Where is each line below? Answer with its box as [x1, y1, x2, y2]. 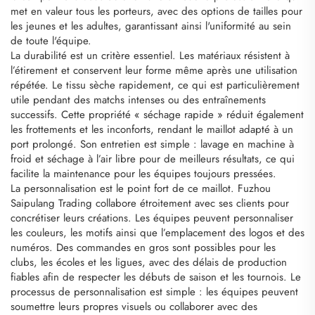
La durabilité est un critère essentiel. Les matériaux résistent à [11, 47, 290, 63]
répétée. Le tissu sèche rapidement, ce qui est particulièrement [11, 77, 300, 93]
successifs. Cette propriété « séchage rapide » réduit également [11, 106, 304, 122]
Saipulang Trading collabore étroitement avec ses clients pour [11, 195, 289, 211]
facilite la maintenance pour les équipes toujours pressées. [11, 165, 276, 181]
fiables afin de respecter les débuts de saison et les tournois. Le [11, 269, 301, 285]
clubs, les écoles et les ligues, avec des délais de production [11, 254, 287, 270]
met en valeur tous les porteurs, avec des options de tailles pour [11, 3, 302, 19]
